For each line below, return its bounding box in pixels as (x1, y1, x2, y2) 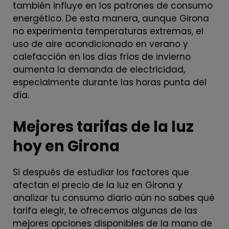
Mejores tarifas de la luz (13, 116, 194, 137)
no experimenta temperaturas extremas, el (13, 25, 203, 37)
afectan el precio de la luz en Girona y (13, 178, 182, 191)
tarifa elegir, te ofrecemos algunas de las (13, 204, 197, 217)
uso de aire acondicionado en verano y (13, 37, 188, 50)
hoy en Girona (13, 135, 120, 156)
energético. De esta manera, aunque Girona (13, 12, 209, 25)
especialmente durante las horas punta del (13, 76, 207, 88)
